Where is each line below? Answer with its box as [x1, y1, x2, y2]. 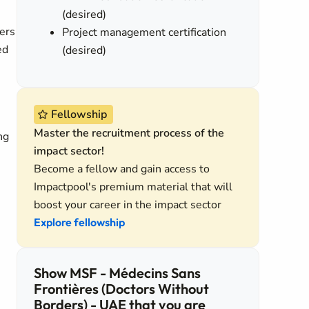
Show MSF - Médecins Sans [34, 264, 201, 281]
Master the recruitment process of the [34, 126, 224, 141]
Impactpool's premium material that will [34, 179, 232, 195]
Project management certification [62, 25, 227, 40]
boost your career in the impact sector [34, 197, 221, 212]
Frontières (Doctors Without [34, 280, 209, 297]
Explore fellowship [34, 215, 125, 229]
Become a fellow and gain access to [34, 161, 210, 177]
